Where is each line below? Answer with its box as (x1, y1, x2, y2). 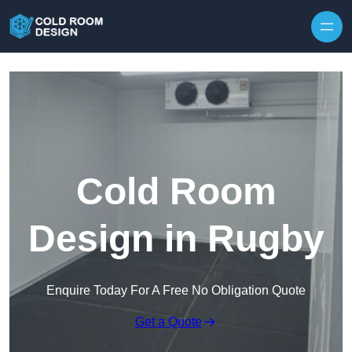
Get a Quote (134, 315, 202, 329)
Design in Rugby (27, 218, 324, 260)
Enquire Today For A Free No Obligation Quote (46, 284, 306, 298)
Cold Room (75, 170, 277, 213)
